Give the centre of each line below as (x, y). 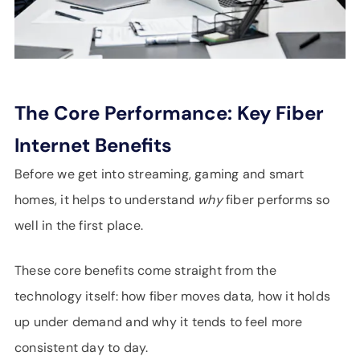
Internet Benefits (93, 145)
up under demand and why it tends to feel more (159, 322)
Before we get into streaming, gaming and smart (160, 174)
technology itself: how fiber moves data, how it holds (173, 296)
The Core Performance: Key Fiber (169, 113)
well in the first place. (79, 225)
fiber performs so (276, 200)
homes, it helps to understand (106, 200)
